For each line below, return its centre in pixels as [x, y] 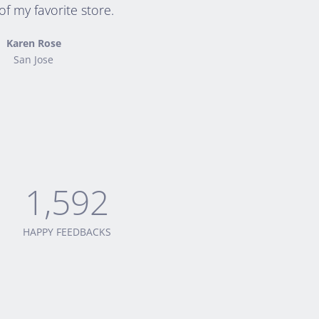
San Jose [34, 59]
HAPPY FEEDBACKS [67, 232]
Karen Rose [33, 43]
